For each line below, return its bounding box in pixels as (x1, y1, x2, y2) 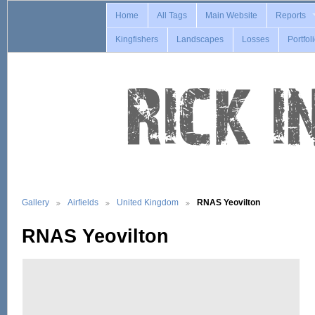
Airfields (67, 197, 98, 207)
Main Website (205, 10, 258, 20)
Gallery (22, 197, 49, 207)
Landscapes (176, 34, 224, 45)
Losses (242, 34, 270, 45)
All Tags (157, 10, 188, 20)
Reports (276, 10, 307, 20)
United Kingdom (117, 197, 179, 207)
